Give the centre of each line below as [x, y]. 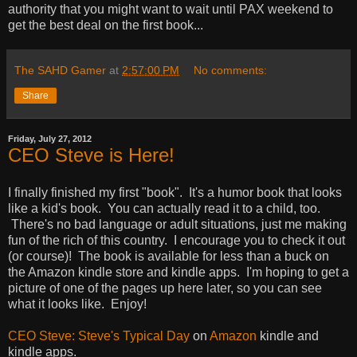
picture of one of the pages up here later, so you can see [165, 288]
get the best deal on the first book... [106, 25]
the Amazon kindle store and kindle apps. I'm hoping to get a [178, 273]
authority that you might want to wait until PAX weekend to [171, 9]
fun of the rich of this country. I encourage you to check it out [177, 241]
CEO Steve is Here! [91, 155]
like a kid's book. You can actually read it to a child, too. [164, 209]
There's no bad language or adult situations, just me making [177, 225]
